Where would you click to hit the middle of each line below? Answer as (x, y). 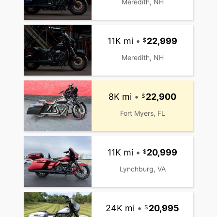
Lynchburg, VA (142, 169)
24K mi (120, 208)
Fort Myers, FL (142, 113)
